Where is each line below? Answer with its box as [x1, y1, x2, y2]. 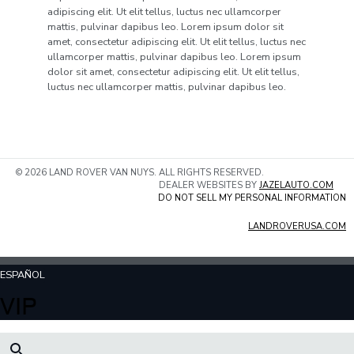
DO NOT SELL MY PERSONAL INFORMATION [158, 191, 346, 204]
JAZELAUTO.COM [259, 179, 333, 191]
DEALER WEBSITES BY [159, 179, 259, 191]
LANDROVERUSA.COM [248, 220, 346, 232]
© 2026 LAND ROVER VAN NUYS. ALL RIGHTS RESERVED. [16, 166, 264, 179]
